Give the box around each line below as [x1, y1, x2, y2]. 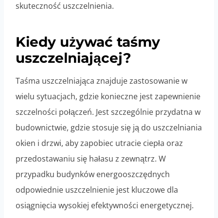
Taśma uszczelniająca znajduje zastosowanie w [16, 75, 187, 87]
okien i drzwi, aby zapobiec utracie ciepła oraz [16, 138, 183, 149]
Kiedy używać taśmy [16, 34, 160, 51]
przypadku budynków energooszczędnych [16, 169, 170, 180]
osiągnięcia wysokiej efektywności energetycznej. [16, 200, 194, 211]
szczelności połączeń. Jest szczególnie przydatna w [16, 107, 200, 118]
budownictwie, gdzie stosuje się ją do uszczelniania [16, 122, 202, 133]
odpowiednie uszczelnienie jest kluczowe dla [16, 184, 178, 196]
